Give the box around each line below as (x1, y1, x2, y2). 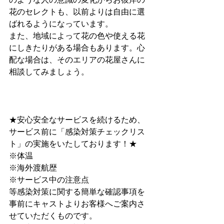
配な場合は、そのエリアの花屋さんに (9, 54, 145, 64)
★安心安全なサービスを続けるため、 (9, 114, 145, 124)
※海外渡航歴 (9, 162, 57, 172)
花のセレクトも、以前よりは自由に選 (9, 6, 145, 16)
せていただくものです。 (9, 210, 97, 220)
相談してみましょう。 (9, 66, 89, 76)
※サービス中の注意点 (9, 174, 89, 184)
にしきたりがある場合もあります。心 (9, 42, 145, 52)
